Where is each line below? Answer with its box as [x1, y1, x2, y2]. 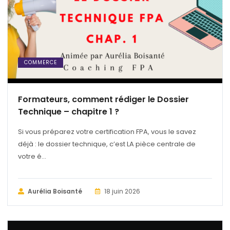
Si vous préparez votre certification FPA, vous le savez [18, 126, 196, 137]
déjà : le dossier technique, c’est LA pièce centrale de [18, 139, 196, 149]
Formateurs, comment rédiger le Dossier [18, 93, 189, 105]
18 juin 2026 [104, 186, 140, 196]
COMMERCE [24, 58, 57, 66]
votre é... [18, 151, 46, 161]
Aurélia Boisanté [28, 186, 82, 196]
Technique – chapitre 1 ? [18, 105, 119, 118]
